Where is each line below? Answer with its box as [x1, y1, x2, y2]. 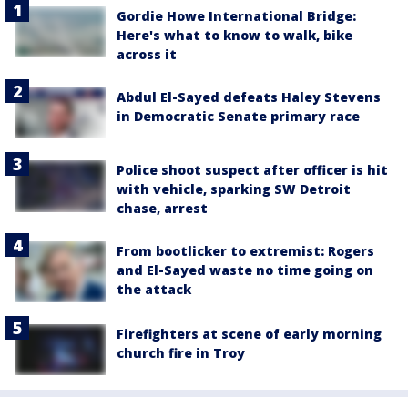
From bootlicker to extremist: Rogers [117, 242, 374, 260]
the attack [117, 280, 191, 299]
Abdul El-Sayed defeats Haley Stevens [117, 88, 381, 107]
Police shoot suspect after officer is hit [117, 161, 388, 179]
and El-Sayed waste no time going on [117, 261, 373, 280]
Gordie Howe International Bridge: [117, 7, 356, 25]
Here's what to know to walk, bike [117, 26, 352, 45]
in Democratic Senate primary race [117, 107, 360, 126]
